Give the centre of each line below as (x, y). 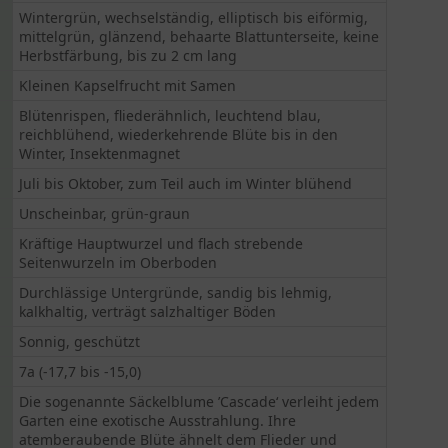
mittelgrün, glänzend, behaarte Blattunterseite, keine (199, 36)
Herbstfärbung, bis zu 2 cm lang (128, 55)
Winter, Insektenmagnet (100, 153)
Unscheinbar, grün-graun (105, 213)
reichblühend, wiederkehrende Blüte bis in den (179, 134)
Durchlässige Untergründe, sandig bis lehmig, (176, 292)
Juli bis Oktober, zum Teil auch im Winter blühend (186, 183)
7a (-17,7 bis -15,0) (80, 371)
